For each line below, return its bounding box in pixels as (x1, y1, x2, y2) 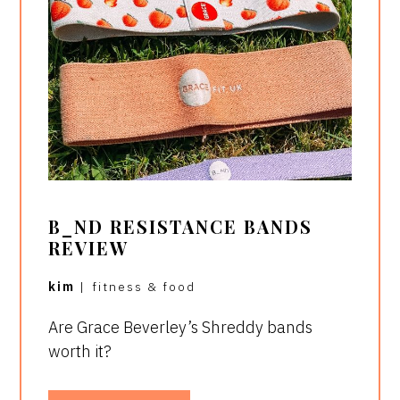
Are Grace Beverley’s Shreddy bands (48, 317, 313, 338)
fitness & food (92, 279, 196, 296)
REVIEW (48, 236, 129, 261)
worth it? (48, 341, 112, 362)
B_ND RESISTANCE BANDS (48, 214, 313, 239)
